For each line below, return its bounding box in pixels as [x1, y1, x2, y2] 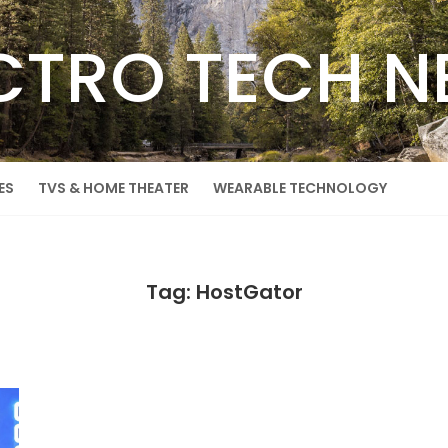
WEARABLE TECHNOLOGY [213, 178, 387, 198]
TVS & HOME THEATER [38, 178, 189, 198]
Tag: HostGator [145, 278, 303, 306]
